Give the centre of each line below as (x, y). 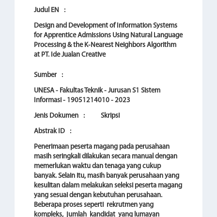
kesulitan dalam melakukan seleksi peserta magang (108, 186)
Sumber (46, 75)
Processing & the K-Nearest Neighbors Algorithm (105, 45)
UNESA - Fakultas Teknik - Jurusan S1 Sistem (97, 91)
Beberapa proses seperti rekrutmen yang (94, 205)
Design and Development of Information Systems (106, 26)
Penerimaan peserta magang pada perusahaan (102, 147)
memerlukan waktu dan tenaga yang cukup (97, 166)
